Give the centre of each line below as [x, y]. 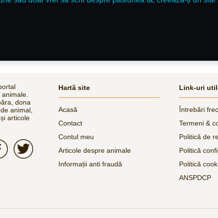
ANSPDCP [195, 177]
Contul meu [76, 136]
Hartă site [74, 87]
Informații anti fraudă [90, 164]
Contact [70, 123]
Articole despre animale [95, 150]
